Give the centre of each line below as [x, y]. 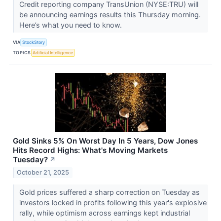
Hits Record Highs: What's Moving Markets [90, 150]
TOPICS [22, 53]
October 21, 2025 [43, 172]
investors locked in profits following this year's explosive [113, 202]
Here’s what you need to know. [71, 25]
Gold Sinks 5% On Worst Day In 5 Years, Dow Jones [105, 141]
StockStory [34, 42]
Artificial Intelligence [53, 53]
